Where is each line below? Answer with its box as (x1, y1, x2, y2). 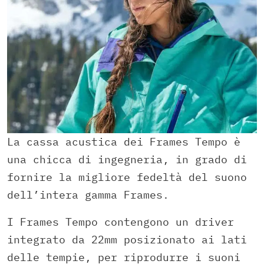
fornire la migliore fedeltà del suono (7, 170, 247, 184)
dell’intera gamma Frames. (7, 187, 169, 202)
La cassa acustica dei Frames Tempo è (7, 134, 240, 148)
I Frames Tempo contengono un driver (7, 214, 234, 229)
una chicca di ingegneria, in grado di (7, 152, 247, 166)
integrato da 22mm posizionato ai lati (7, 232, 247, 246)
